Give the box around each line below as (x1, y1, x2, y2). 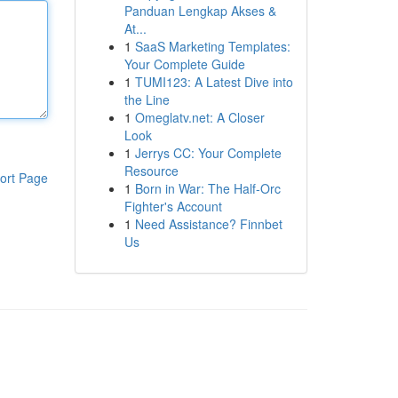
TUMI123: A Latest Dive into (134, 73, 293, 91)
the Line (123, 91, 170, 108)
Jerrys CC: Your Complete (134, 144, 282, 162)
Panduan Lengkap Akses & (123, 2, 276, 20)
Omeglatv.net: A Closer (134, 108, 265, 126)
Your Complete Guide (123, 55, 245, 73)
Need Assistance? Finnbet (134, 215, 283, 233)
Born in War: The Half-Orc (134, 179, 281, 197)
